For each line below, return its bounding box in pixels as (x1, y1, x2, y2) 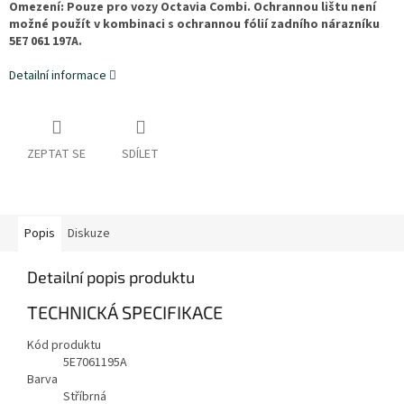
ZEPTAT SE (27, 145, 86, 164)
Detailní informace (9, 67, 106, 86)
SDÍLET (122, 145, 159, 164)
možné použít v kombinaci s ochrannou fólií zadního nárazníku (9, 15, 380, 34)
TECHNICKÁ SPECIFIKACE (27, 301, 223, 324)
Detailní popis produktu (27, 267, 195, 288)
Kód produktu (27, 335, 101, 354)
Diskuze (68, 225, 110, 243)
